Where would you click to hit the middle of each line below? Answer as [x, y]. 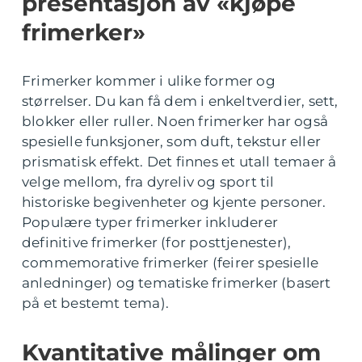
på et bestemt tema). [95, 303]
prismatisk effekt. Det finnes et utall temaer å [179, 161]
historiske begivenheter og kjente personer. [174, 202]
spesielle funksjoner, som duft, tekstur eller [172, 141]
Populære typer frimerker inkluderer [150, 222]
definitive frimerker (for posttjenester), [157, 242]
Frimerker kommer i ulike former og [149, 80]
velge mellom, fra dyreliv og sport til [148, 181]
